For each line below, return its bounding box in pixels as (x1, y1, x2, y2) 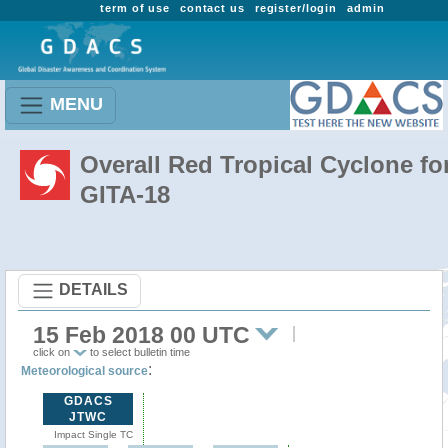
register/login (254, 2, 338, 14)
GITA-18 (80, 181, 170, 208)
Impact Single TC (53, 429, 133, 440)
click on (33, 346, 73, 358)
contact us (179, 2, 245, 14)
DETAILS (59, 280, 128, 298)
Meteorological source (21, 364, 148, 378)
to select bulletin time (87, 346, 190, 358)
